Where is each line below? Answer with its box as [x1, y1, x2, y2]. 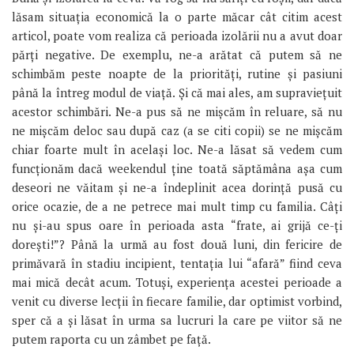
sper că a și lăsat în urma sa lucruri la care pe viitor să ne [12, 312, 342, 329]
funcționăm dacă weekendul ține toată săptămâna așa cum [12, 160, 342, 177]
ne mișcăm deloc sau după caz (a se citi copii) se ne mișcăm [12, 122, 342, 139]
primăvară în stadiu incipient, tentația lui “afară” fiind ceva [12, 255, 342, 272]
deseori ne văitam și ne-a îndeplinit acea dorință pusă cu [12, 179, 342, 196]
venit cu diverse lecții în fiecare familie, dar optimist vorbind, [12, 293, 342, 310]
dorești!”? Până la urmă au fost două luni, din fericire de [12, 236, 342, 253]
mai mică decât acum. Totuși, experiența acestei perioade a [12, 274, 342, 291]
